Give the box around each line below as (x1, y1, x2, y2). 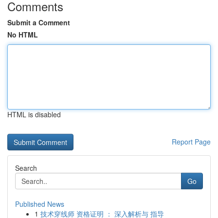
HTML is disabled (7, 109, 61, 119)
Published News (15, 199, 64, 209)
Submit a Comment (7, 18, 70, 27)
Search (15, 163, 37, 173)
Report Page (172, 137, 211, 146)
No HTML (7, 30, 38, 39)
